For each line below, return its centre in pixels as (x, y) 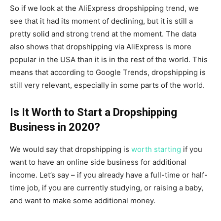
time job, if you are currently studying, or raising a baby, (107, 187)
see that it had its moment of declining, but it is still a (101, 21)
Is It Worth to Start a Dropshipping (93, 112)
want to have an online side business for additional (98, 162)
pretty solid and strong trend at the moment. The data (103, 34)
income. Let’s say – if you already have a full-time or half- (109, 175)
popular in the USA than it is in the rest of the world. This (109, 59)
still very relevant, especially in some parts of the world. (107, 85)
